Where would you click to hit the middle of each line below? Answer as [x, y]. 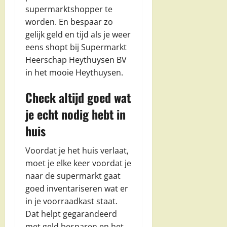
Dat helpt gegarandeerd [71, 214]
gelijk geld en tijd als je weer [78, 35]
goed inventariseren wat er [77, 189]
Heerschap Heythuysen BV [76, 60]
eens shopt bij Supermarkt [76, 47]
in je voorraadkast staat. [71, 201]
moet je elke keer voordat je [78, 163]
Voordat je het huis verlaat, [77, 151]
